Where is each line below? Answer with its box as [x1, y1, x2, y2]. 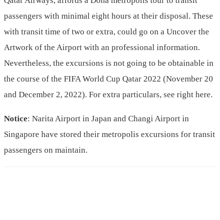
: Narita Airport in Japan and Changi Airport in [27, 114, 189, 124]
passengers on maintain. [4, 145, 87, 155]
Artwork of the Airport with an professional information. [4, 43, 200, 53]
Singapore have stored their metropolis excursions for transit [4, 130, 215, 139]
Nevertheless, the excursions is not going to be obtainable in [4, 58, 214, 68]
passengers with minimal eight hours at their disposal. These [4, 11, 213, 21]
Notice [4, 114, 27, 124]
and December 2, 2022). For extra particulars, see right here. [4, 90, 213, 100]
